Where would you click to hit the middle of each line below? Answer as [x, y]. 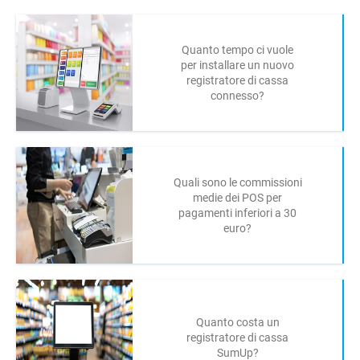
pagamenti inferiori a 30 [237, 213]
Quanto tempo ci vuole [237, 49]
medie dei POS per [237, 197]
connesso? [237, 95]
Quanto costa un [237, 322]
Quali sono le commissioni [237, 182]
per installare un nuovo [237, 65]
